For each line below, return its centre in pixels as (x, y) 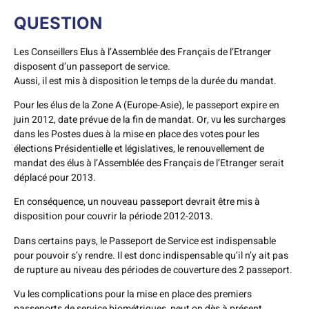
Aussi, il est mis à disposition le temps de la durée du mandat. (145, 81)
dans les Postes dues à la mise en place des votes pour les (137, 134)
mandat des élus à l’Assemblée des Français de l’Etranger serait (149, 163)
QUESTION (58, 23)
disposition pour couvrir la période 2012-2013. (113, 217)
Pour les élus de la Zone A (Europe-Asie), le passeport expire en (147, 105)
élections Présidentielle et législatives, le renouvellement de (139, 148)
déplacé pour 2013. (55, 177)
